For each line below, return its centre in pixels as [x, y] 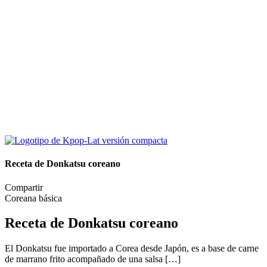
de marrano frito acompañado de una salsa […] [93, 259]
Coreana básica [33, 198]
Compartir [24, 187]
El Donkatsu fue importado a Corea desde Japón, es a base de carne [132, 249]
